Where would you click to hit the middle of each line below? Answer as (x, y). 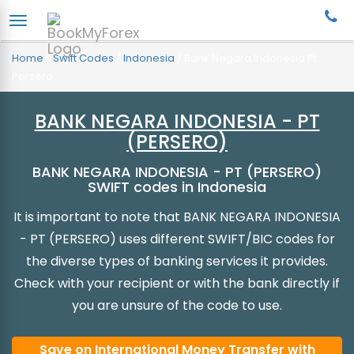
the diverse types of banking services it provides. (177, 261)
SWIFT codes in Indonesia (177, 187)
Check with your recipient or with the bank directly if (177, 283)
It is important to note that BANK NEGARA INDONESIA (177, 217)
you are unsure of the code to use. (177, 305)
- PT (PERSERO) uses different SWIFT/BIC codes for (177, 239)
